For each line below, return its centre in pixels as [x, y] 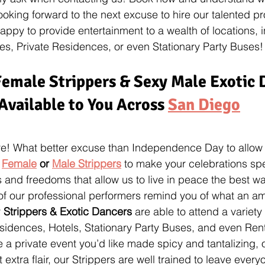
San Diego [204, 104]
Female [19, 163]
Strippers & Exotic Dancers [68, 211]
